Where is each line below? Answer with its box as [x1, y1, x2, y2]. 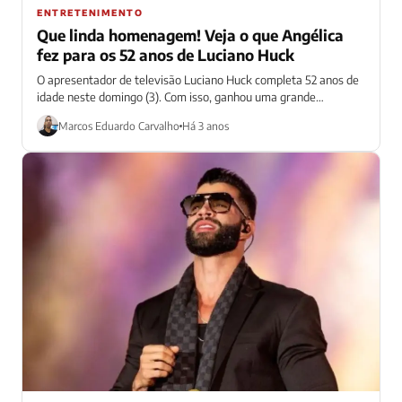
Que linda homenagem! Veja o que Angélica [37, 25, 344, 46]
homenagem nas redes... [37, 107, 161, 122]
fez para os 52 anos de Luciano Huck [37, 45, 294, 66]
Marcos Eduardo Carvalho [58, 118, 179, 133]
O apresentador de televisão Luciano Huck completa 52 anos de [37, 73, 359, 88]
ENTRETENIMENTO [37, 7, 143, 19]
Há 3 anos [182, 118, 229, 133]
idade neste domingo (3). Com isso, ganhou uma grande [37, 90, 316, 105]
